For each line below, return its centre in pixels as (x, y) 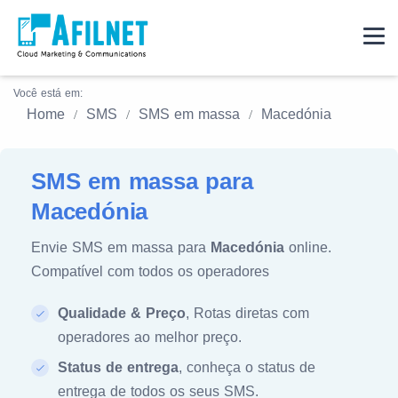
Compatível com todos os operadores (150, 271)
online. (308, 247)
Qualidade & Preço (122, 313)
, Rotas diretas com (247, 313)
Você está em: (48, 93)
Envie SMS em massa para (121, 247)
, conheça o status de (247, 367)
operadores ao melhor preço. (150, 337)
